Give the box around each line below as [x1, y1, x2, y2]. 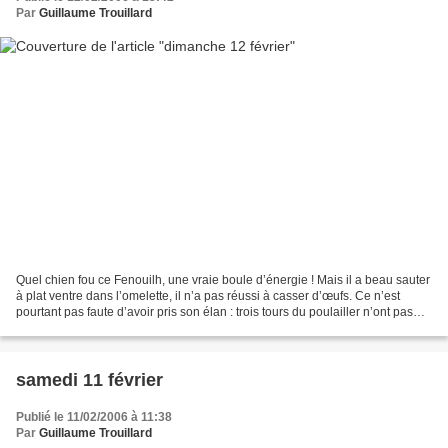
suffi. [16, 321, 41, 336]
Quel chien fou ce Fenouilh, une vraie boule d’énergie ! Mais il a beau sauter [16, 273, 430, 288]
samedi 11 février [16, 370, 163, 391]
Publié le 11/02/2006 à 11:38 [16, 410, 172, 425]
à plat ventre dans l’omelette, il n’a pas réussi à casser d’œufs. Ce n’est [16, 289, 400, 304]
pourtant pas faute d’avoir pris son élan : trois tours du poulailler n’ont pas [16, 305, 413, 320]
